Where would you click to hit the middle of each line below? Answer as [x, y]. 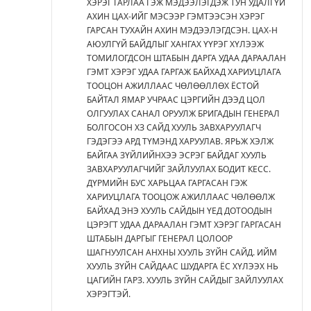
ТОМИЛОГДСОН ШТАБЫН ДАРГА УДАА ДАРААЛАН [186, 58]
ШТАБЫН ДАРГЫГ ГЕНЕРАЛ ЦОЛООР [160, 238]
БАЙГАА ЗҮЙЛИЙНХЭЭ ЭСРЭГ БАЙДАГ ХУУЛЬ [177, 155]
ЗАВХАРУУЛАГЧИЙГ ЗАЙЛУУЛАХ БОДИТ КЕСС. [179, 169]
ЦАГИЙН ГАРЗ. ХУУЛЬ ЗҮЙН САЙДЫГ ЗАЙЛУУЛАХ [185, 280]
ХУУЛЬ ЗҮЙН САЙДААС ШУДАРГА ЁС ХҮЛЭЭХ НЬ [183, 266]
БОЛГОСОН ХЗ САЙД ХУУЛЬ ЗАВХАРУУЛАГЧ [174, 127]
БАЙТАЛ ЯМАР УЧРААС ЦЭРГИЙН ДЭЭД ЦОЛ [176, 99]
